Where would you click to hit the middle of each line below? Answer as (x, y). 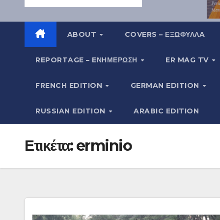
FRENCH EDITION (70, 85)
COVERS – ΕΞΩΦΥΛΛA (165, 34)
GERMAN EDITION (166, 85)
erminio (104, 145)
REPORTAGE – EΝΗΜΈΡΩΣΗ (87, 60)
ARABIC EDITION (166, 111)
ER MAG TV (188, 60)
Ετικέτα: (50, 145)
